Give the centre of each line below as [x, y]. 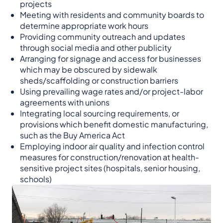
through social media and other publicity [96, 48]
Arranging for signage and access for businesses [111, 59]
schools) [36, 179]
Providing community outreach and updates [103, 37]
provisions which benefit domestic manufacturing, [114, 124]
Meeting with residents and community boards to [112, 15]
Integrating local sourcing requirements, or [100, 113]
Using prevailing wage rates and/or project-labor [111, 92]
